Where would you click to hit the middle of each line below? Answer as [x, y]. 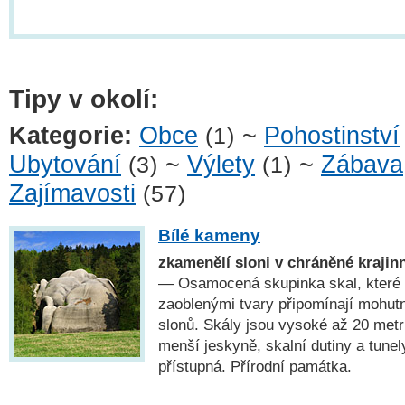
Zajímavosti [72, 194]
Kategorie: [71, 136]
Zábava [362, 165]
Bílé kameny [209, 235]
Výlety [221, 165]
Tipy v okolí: [84, 99]
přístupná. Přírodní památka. [255, 366]
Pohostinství [332, 136]
